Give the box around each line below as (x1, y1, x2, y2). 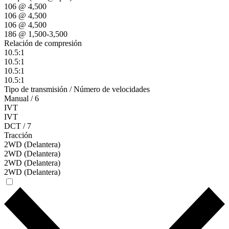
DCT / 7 (4, 121, 31, 130)
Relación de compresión (4, 38, 82, 48)
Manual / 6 (4, 94, 39, 103)
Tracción (4, 130, 32, 140)
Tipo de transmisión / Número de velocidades (4, 84, 150, 94)
